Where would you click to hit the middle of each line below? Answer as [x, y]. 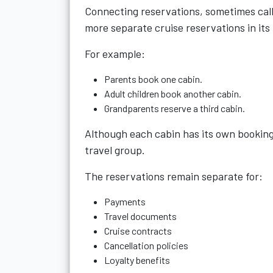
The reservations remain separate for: [174, 176]
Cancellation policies [146, 245]
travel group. [115, 150]
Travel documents [140, 216]
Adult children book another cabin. [173, 94]
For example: [115, 54]
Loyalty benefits [137, 260]
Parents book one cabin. [153, 79]
